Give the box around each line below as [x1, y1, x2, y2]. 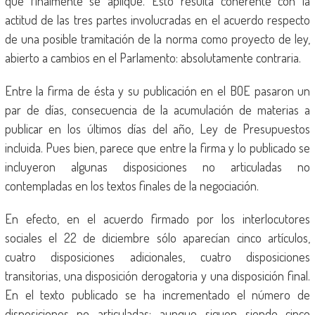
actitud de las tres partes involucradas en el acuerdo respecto [4, 12, 311, 27]
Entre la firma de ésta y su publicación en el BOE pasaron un [4, 83, 311, 98]
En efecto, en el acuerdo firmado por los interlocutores [4, 211, 311, 226]
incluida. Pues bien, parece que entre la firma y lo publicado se [4, 140, 311, 155]
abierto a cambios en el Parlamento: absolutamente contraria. [4, 50, 301, 65]
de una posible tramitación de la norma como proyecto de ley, [4, 31, 311, 46]
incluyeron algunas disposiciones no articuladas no [4, 159, 311, 174]
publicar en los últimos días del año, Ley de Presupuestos [4, 121, 311, 136]
